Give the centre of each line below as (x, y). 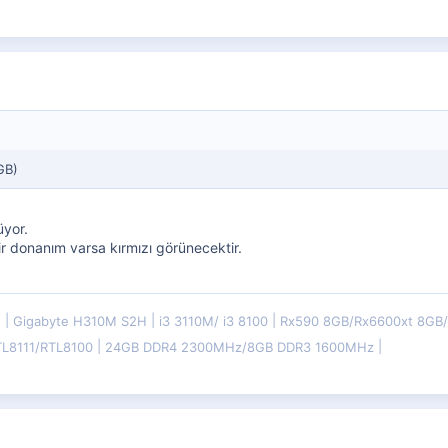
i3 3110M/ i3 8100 (215, 320)
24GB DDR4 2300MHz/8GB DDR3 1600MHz (241, 346)
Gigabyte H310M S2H (82, 320)
